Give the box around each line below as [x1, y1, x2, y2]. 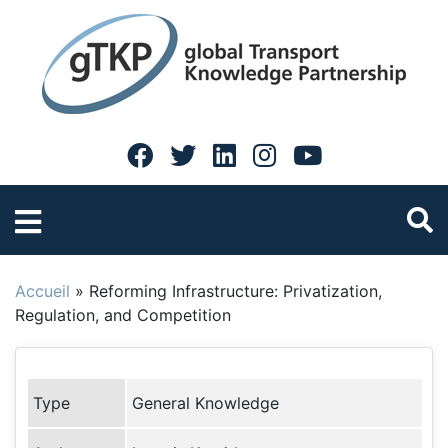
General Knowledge [132, 393, 279, 413]
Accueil [15, 281, 70, 301]
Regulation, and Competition [15, 305, 231, 325]
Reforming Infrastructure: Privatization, [89, 281, 382, 301]
